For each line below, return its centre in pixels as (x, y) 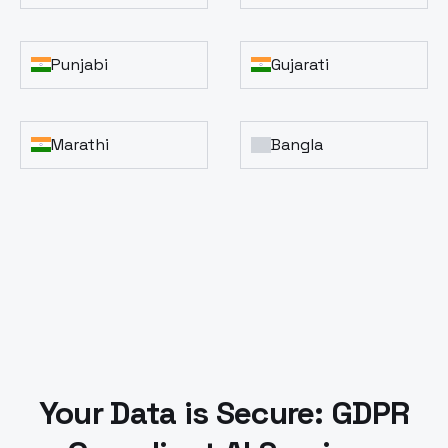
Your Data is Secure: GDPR (224, 412)
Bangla (297, 144)
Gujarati (300, 64)
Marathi (80, 144)
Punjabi (79, 64)
